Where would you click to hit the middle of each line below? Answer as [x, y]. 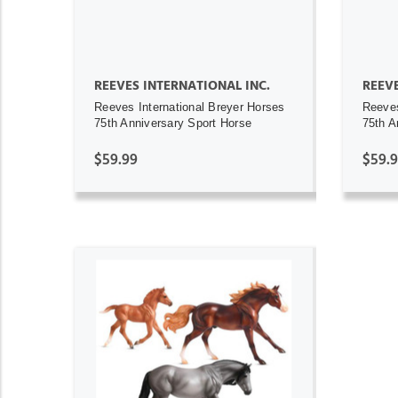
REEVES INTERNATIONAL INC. [182, 85]
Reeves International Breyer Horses [190, 107]
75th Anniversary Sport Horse [173, 123]
